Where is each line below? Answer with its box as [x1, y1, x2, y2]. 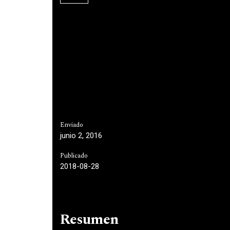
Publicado [60, 151, 88, 161]
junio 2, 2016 [60, 131, 102, 140]
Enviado [60, 120, 83, 130]
